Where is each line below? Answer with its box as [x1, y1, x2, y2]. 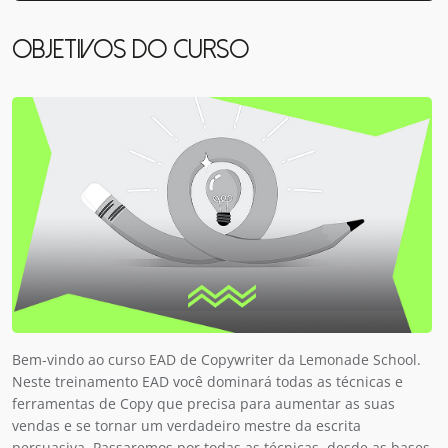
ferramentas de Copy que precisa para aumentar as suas [12, 393, 395, 413]
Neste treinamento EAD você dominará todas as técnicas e [12, 371, 403, 391]
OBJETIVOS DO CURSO [12, 35, 249, 63]
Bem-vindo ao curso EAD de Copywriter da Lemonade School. [12, 349, 421, 369]
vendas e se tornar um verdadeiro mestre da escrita [12, 415, 361, 435]
